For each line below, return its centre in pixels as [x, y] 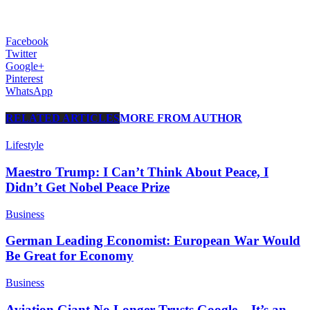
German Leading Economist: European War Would [153, 241]
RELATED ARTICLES [63, 118]
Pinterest [24, 78]
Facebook [27, 41]
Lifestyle [25, 145]
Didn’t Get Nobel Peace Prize [88, 187]
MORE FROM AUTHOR [181, 118]
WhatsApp [29, 91]
